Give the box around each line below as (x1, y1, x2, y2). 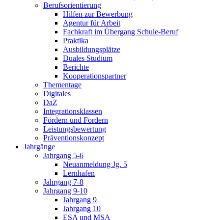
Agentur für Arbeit (63, 18, 120, 27)
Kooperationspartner (63, 71, 126, 80)
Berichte (63, 62, 89, 71)
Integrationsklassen (43, 107, 102, 115)
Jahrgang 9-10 (43, 186, 87, 195)
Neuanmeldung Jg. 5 (63, 160, 127, 168)
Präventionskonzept (43, 133, 104, 142)
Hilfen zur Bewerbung (63, 9, 133, 18)
